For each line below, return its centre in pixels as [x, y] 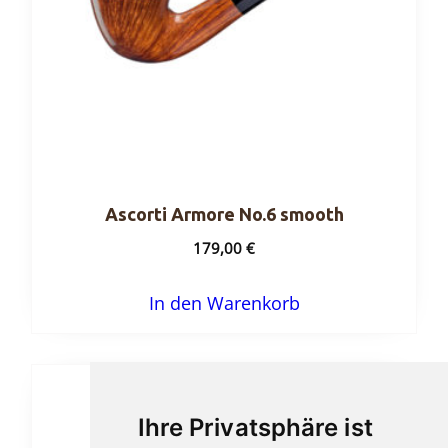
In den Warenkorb [224, 302]
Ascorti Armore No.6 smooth [224, 214]
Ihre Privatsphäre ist [255, 427]
